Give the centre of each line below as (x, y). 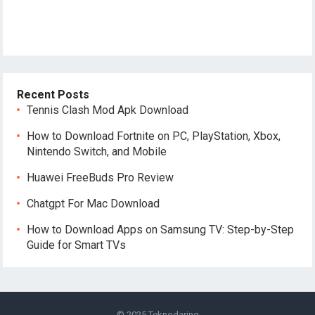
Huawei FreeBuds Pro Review (101, 178)
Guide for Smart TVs (77, 245)
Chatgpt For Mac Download (94, 204)
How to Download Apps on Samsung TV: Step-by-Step (161, 230)
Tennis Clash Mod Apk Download (108, 110)
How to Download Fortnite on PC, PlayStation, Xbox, (154, 136)
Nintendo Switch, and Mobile (97, 152)
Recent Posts (53, 95)
